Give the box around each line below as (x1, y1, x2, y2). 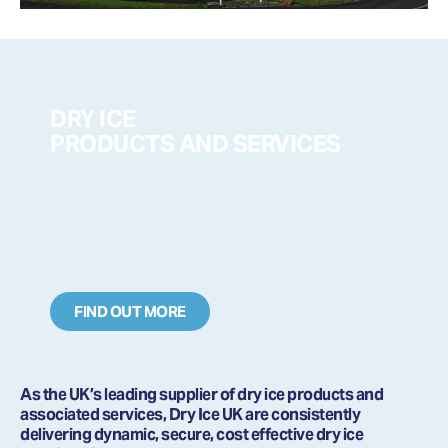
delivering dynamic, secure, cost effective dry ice (20, 423, 363, 445)
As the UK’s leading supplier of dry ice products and (20, 383, 383, 405)
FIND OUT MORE (74, 302, 186, 322)
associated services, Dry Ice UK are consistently (20, 403, 360, 425)
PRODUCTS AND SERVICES (50, 129, 341, 160)
